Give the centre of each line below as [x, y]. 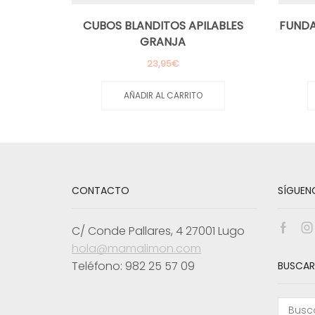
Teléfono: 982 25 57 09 [133, 266]
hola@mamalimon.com [136, 249]
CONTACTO [101, 190]
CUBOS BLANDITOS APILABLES [163, 26]
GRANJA [163, 42]
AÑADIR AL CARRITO [163, 95]
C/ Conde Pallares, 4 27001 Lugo [158, 231]
